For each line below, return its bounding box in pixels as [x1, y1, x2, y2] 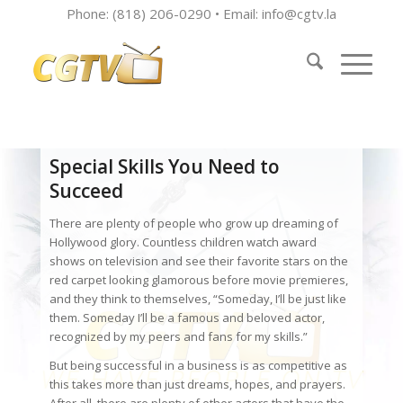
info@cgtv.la [261, 4, 336, 22]
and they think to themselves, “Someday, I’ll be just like [49, 291, 346, 308]
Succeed [49, 178, 123, 203]
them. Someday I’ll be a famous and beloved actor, [49, 309, 325, 327]
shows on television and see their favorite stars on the [49, 253, 348, 270]
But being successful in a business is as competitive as [49, 357, 347, 374]
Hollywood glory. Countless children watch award [49, 234, 317, 251]
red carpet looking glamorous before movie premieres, [49, 272, 348, 289]
